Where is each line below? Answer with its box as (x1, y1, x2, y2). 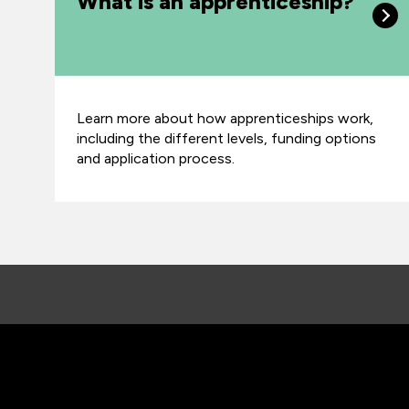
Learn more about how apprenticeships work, (77, 110, 373, 127)
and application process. (77, 150, 238, 167)
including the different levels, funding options (77, 130, 376, 147)
